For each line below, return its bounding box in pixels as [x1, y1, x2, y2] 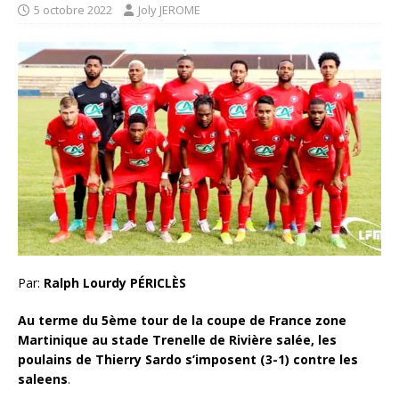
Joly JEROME [138, 2, 200, 19]
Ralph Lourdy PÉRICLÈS [44, 273, 186, 291]
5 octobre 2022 [34, 2, 112, 19]
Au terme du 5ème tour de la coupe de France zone [18, 311, 346, 329]
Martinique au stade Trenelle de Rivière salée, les [18, 330, 337, 348]
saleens [18, 370, 68, 387]
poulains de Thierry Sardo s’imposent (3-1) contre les [18, 350, 358, 368]
